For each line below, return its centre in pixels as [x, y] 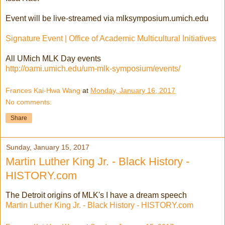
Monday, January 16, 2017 [133, 91]
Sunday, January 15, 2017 [48, 147]
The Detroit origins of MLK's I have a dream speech [96, 195]
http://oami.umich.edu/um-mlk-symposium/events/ [93, 69]
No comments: [29, 102]
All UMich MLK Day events [53, 59]
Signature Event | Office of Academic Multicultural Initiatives [111, 39]
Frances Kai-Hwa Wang [43, 91]
